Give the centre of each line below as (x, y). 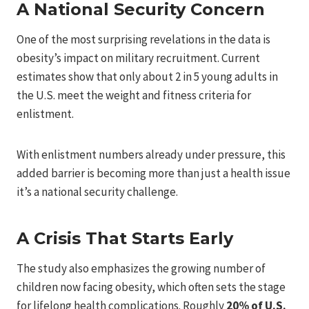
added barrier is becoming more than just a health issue (153, 173)
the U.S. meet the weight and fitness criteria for (134, 95)
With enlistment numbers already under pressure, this (151, 154)
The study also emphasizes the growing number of (141, 268)
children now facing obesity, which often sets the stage (151, 287)
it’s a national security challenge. (97, 191)
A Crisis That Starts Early (125, 238)
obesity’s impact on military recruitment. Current (138, 58)
